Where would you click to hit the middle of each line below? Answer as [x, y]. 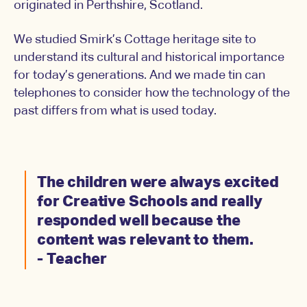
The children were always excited [158, 183]
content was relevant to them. [149, 241]
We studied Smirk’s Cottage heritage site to [135, 40]
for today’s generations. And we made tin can [139, 76]
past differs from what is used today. [115, 111]
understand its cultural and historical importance [149, 58]
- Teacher [72, 260]
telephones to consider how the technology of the [152, 94]
